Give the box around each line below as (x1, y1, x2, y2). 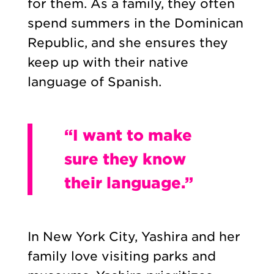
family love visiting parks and (27, 249, 216, 264)
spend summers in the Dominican (27, 16, 243, 31)
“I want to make (64, 126, 192, 145)
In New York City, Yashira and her (27, 229, 240, 245)
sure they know (64, 150, 186, 169)
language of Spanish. (27, 75, 161, 90)
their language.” (64, 174, 193, 193)
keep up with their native (27, 55, 188, 70)
